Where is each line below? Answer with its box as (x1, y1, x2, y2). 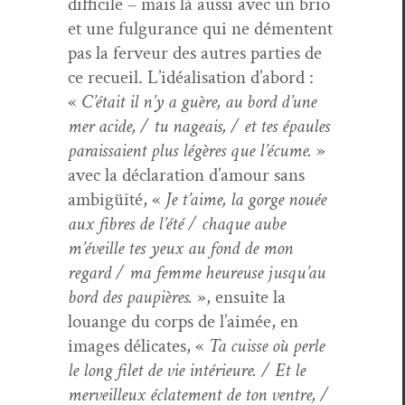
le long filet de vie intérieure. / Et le (68, 357, 306, 382)
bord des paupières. (68, 284, 193, 309)
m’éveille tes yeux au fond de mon (68, 235, 293, 260)
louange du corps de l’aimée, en (68, 308, 298, 334)
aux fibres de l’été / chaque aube (68, 211, 286, 236)
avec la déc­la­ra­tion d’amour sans (68, 162, 305, 187)
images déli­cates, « (68, 333, 209, 358)
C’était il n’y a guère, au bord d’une (81, 89, 316, 114)
